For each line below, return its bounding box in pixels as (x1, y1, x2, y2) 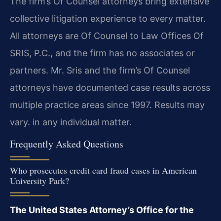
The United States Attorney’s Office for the (10, 204, 194, 215)
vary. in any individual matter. (10, 117, 132, 128)
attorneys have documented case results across (10, 82, 210, 93)
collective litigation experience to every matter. (10, 13, 206, 24)
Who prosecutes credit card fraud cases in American (10, 164, 197, 176)
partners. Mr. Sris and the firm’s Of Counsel (10, 65, 190, 76)
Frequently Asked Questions (10, 137, 123, 150)
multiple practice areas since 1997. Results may (10, 100, 205, 110)
